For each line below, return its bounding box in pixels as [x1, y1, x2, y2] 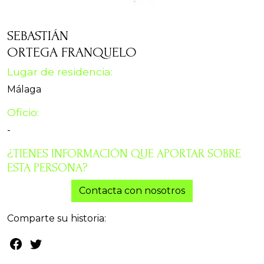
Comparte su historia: [7, 213, 106, 225]
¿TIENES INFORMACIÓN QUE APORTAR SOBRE [7, 147, 241, 161]
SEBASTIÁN [7, 28, 68, 44]
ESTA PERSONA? [7, 161, 88, 175]
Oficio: [7, 106, 39, 119]
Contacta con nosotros [79, 185, 185, 197]
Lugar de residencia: [7, 65, 113, 78]
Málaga [7, 84, 41, 95]
